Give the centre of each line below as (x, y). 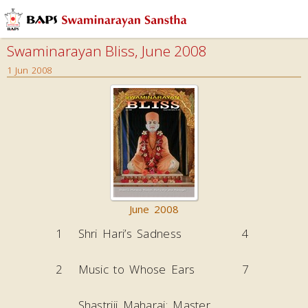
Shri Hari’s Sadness (130, 233)
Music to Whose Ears (136, 269)
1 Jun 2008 (29, 70)
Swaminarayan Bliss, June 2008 (107, 51)
